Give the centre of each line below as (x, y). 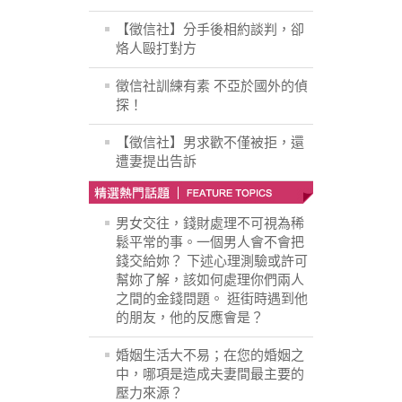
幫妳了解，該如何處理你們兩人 (210, 280)
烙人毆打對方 (156, 49)
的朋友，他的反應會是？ (190, 318)
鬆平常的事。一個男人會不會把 (210, 243)
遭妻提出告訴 (156, 162)
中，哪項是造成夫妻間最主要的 (210, 375)
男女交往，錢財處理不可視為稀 (210, 224)
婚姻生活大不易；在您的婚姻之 (210, 356)
